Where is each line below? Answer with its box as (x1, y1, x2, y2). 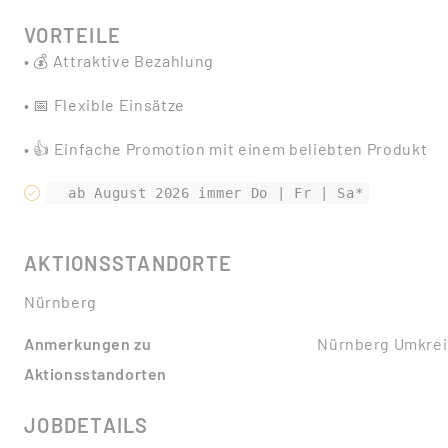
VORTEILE (24, 23, 121, 47)
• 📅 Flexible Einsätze (24, 95, 186, 114)
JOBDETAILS (24, 413, 149, 437)
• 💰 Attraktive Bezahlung (24, 51, 215, 70)
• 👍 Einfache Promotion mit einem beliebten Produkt (24, 139, 428, 158)
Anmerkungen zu (24, 334, 152, 353)
